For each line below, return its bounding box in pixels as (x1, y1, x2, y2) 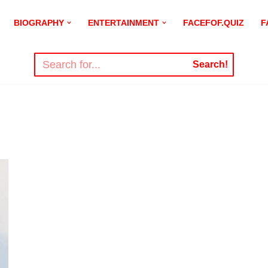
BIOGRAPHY (13, 18, 64, 28)
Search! (192, 59, 228, 69)
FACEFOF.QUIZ (183, 18, 245, 28)
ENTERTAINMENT (87, 18, 159, 28)
